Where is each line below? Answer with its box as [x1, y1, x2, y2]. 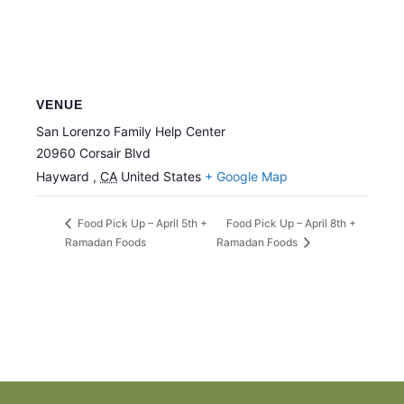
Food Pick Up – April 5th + [75, 216, 207, 231]
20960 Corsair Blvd [36, 144, 151, 161]
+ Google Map [205, 168, 288, 184]
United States [121, 168, 201, 184]
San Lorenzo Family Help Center [36, 123, 225, 139]
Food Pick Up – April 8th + [226, 216, 356, 230]
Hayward [36, 168, 93, 184]
